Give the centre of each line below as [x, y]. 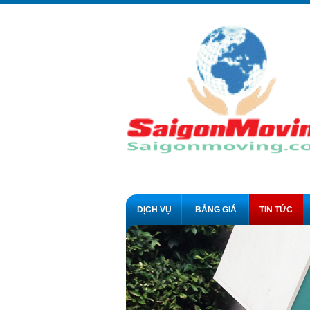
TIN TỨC [276, 209]
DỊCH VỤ [154, 209]
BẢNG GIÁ [216, 209]
